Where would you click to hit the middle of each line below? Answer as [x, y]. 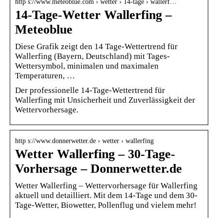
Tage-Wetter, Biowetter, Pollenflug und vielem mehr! [106, 205]
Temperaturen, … [45, 75]
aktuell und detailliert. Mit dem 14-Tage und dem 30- [106, 195]
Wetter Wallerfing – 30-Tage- [95, 154]
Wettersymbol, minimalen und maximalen [87, 66]
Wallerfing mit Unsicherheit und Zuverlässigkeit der [105, 100]
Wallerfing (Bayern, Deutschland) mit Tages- [92, 56]
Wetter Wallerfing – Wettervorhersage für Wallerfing [106, 185]
